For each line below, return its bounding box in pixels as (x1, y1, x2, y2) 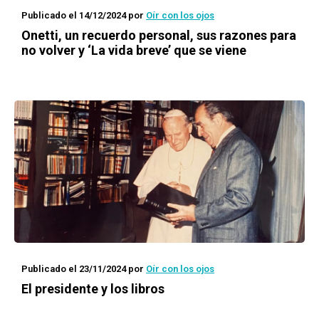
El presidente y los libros (21, 281, 164, 296)
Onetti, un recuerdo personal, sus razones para (21, 28, 296, 43)
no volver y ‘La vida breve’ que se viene (21, 43, 246, 58)
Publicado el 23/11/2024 (21, 263, 126, 274)
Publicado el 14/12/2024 (21, 10, 126, 21)
